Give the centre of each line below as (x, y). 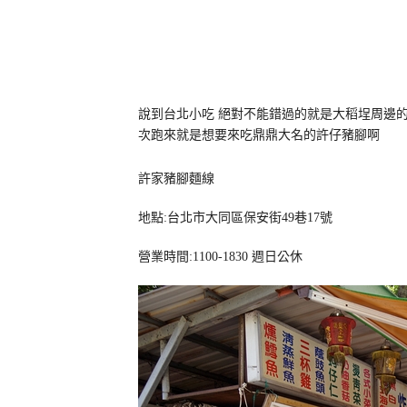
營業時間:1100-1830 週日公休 (220, 257)
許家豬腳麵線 (176, 179)
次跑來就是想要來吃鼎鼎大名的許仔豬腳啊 (259, 135)
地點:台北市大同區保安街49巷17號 (235, 218)
